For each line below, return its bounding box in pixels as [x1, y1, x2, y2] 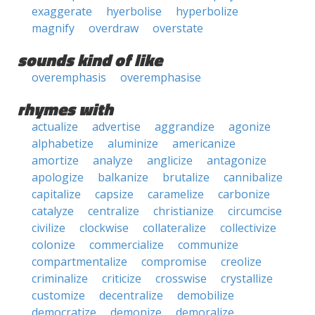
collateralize [143, 220, 206, 236]
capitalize [32, 186, 81, 202]
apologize [32, 169, 84, 185]
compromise [141, 254, 207, 269]
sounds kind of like [18, 47, 162, 72]
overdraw [89, 20, 139, 36]
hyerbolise [106, 4, 162, 19]
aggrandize [155, 119, 214, 134]
